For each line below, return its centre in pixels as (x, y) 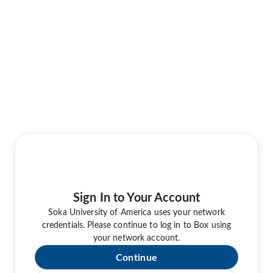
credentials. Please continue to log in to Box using (136, 225)
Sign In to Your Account (136, 198)
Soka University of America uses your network (136, 212)
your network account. (136, 238)
